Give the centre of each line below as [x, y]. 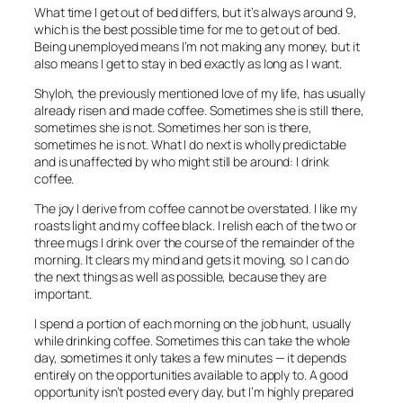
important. [63, 294]
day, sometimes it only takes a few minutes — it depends [190, 358]
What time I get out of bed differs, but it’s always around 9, [196, 13]
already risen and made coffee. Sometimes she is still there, [199, 111]
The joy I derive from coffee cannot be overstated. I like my [196, 209]
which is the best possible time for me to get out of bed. [188, 30]
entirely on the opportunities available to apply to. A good [192, 375]
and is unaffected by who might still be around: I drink [182, 162]
